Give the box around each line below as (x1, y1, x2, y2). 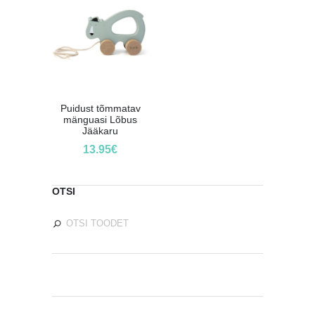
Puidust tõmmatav (60, 102, 141, 114)
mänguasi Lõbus (63, 113, 138, 125)
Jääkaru (82, 124, 119, 136)
